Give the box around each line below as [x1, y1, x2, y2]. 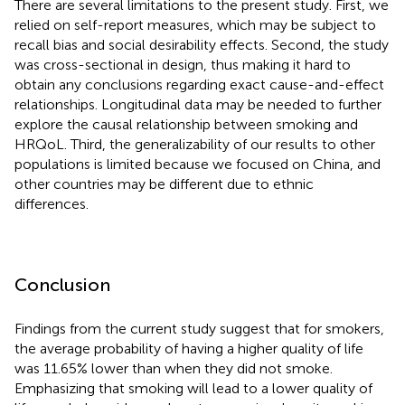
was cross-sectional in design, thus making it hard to [14, 56, 351, 74]
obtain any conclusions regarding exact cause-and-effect [14, 76, 384, 94]
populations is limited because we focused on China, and [14, 155, 381, 174]
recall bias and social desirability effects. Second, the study [14, 36, 389, 54]
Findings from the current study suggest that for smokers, [14, 320, 384, 338]
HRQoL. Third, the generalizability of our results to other [14, 136, 375, 154]
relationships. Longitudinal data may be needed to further [14, 96, 381, 114]
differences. [14, 195, 89, 213]
